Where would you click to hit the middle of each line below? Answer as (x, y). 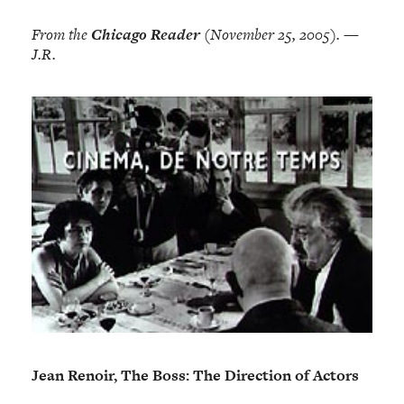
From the (62, 35)
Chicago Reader (146, 35)
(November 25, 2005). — (280, 35)
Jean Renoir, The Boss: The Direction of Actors (196, 375)
